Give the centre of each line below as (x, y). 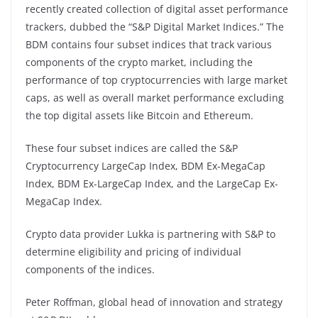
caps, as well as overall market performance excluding (155, 97)
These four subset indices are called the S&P (132, 148)
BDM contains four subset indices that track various (149, 44)
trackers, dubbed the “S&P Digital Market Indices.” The (155, 26)
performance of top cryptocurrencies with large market (157, 79)
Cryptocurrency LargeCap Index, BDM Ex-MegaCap (146, 165)
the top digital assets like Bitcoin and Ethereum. (139, 115)
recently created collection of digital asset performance (157, 9)
